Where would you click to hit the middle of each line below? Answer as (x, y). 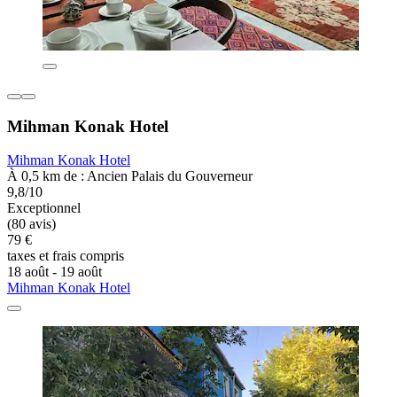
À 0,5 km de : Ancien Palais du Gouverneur (130, 176)
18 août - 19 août (54, 272)
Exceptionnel (44, 208)
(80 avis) (31, 224)
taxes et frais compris (66, 256)
